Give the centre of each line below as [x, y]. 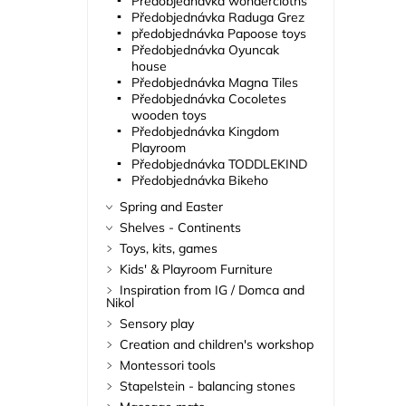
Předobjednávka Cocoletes [208, 99]
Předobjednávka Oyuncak [205, 50]
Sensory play [156, 324]
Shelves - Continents [180, 228]
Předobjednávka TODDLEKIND [219, 164]
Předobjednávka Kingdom [205, 132]
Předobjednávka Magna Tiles [214, 83]
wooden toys [169, 116]
